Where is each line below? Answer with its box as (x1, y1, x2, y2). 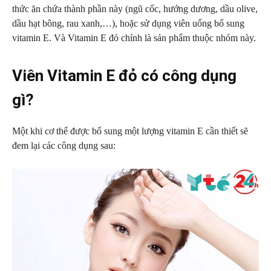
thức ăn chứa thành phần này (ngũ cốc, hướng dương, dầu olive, (12, 4, 258, 14)
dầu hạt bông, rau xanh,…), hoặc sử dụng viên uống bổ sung (12, 18, 244, 28)
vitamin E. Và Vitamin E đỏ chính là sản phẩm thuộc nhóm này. (12, 33, 256, 43)
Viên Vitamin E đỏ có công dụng (12, 67, 237, 85)
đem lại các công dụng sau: (12, 140, 116, 151)
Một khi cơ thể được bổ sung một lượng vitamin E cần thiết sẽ (12, 126, 248, 136)
